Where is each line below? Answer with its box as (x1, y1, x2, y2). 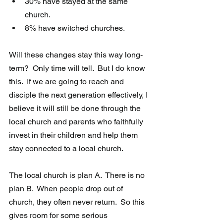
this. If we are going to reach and (9, 77, 126, 87)
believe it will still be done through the (9, 104, 143, 113)
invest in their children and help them (9, 130, 140, 140)
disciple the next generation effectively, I (9, 90, 150, 100)
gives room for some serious (9, 211, 110, 221)
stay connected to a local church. (9, 144, 123, 154)
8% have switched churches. (25, 23, 126, 33)
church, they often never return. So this (9, 197, 147, 207)
